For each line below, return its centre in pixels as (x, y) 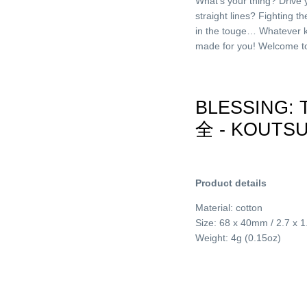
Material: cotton (229, 208)
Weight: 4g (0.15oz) (238, 238)
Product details (231, 183)
